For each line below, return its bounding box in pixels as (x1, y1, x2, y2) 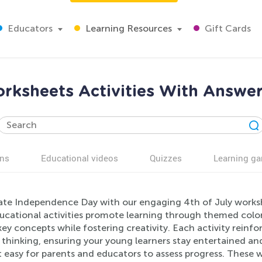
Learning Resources (83, 23, 172, 34)
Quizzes (150, 152, 182, 164)
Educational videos (41, 152, 118, 164)
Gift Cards (202, 23, 251, 34)
